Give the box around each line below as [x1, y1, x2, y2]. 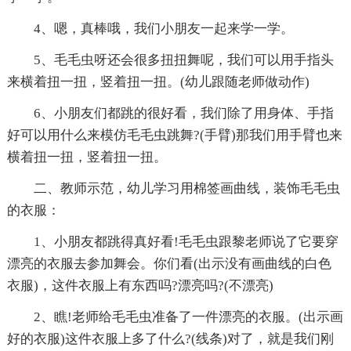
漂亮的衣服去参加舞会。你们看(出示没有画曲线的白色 [6, 256, 331, 272]
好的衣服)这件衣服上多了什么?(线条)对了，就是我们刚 [6, 331, 334, 347]
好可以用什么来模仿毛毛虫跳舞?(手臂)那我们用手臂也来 [6, 128, 342, 143]
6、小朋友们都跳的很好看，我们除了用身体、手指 [6, 106, 334, 121]
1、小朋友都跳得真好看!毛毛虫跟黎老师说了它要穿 [6, 234, 338, 250]
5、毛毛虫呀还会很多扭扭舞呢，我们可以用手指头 [6, 52, 334, 68]
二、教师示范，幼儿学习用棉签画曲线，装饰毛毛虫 [6, 181, 340, 197]
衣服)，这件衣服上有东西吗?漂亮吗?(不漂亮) [6, 278, 273, 294]
